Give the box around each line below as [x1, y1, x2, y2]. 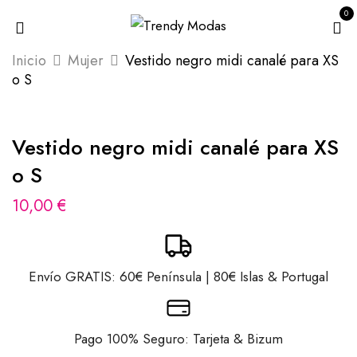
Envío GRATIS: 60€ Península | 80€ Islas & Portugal [29, 267, 328, 286]
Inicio [12, 50, 46, 71]
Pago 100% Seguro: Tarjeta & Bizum [74, 329, 283, 348]
